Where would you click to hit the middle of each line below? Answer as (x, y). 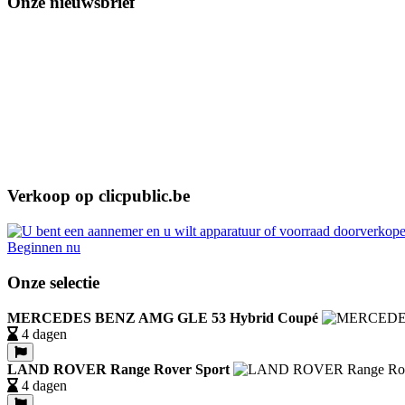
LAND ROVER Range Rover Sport (118, 369)
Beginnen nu (44, 248)
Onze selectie (53, 282)
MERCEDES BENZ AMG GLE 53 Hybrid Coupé (163, 317)
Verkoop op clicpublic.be (99, 196)
